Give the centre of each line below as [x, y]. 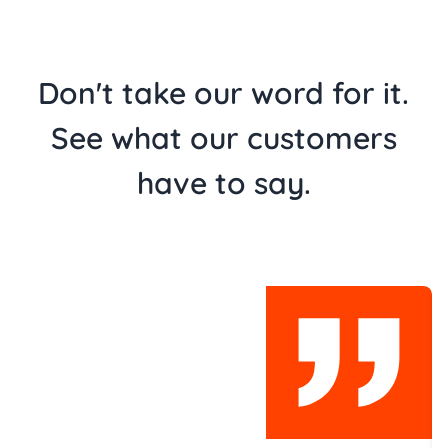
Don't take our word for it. [224, 92]
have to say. [223, 182]
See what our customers [223, 137]
